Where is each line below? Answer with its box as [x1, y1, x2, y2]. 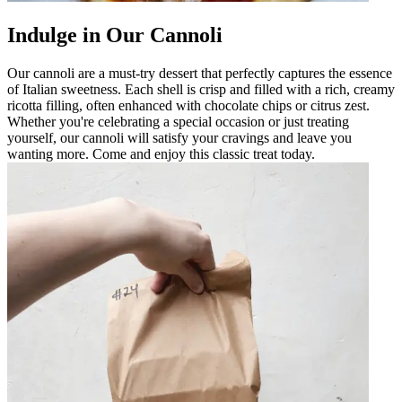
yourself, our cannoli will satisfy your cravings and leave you [7, 129, 352, 145]
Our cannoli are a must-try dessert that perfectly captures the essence [7, 65, 392, 81]
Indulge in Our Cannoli [7, 23, 223, 48]
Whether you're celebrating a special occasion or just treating [7, 113, 349, 129]
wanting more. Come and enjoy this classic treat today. [7, 145, 315, 162]
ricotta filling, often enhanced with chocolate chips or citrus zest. [7, 97, 370, 113]
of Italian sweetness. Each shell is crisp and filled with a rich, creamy [7, 81, 395, 97]
